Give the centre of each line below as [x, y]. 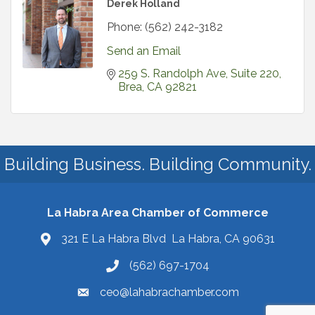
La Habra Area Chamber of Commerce [157, 213]
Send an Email [144, 51]
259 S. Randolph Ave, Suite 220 [199, 74]
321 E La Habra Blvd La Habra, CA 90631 [168, 239]
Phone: [124, 27]
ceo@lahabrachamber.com [169, 292]
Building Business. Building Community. [157, 165]
